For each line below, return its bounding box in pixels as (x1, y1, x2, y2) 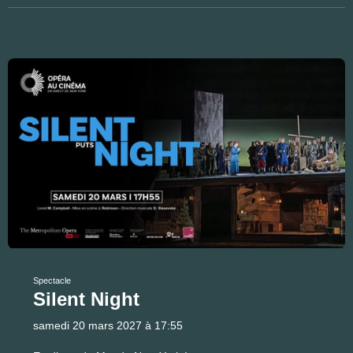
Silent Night (33, 288, 139, 310)
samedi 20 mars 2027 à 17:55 (33, 319, 183, 332)
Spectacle (33, 276, 71, 285)
